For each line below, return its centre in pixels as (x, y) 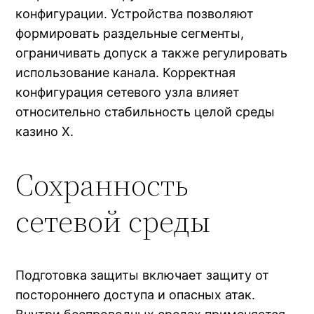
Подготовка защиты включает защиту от (143, 275)
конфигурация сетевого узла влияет (128, 92)
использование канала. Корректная (126, 72)
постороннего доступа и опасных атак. (136, 294)
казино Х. (45, 131)
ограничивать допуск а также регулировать (152, 53)
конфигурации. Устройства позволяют (135, 13)
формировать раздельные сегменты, (130, 33)
